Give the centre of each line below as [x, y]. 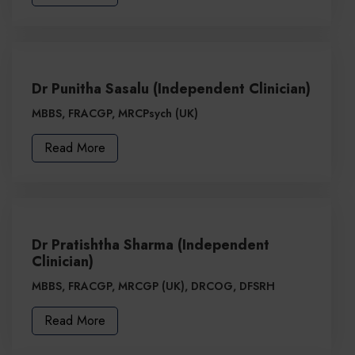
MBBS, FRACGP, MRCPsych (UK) [115, 114]
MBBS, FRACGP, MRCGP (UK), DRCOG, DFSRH [153, 286]
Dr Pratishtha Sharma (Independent [151, 245]
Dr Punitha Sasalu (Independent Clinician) [171, 89]
